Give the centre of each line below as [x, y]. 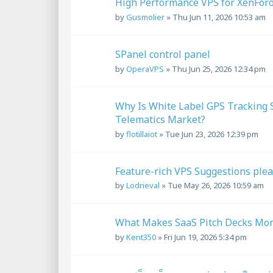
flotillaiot [142, 134]
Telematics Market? [160, 119]
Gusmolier [145, 17]
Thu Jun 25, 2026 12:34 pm [219, 69]
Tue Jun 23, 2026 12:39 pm [212, 134]
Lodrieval [143, 186]
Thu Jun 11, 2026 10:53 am [219, 17]
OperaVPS [145, 69]
